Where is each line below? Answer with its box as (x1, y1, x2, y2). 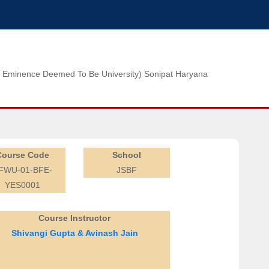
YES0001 (4, 180, 40, 190)
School (112, 150, 141, 160)
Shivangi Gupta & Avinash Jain (11, 228, 138, 238)
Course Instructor (38, 213, 110, 223)
